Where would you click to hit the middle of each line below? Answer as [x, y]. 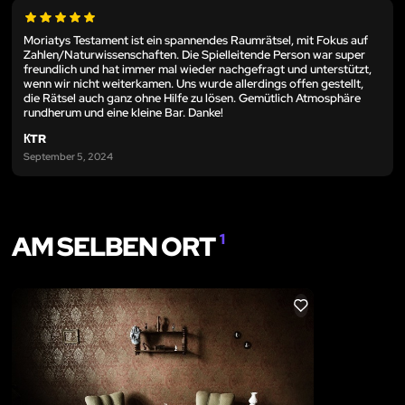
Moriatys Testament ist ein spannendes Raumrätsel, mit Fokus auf [196, 40]
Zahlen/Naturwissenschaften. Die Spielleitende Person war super [194, 54]
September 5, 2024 [68, 156]
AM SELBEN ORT [116, 247]
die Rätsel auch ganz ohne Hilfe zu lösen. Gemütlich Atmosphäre [192, 98]
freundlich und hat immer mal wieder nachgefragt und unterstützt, [198, 69]
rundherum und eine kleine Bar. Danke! [123, 112]
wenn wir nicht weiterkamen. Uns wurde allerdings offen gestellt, [193, 83]
